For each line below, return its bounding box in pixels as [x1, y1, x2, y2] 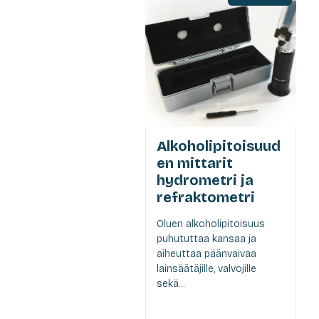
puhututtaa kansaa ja [157, 233, 256, 246]
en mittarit [157, 155, 233, 172]
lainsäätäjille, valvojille [157, 263, 256, 276]
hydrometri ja [157, 172, 253, 189]
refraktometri [157, 189, 255, 206]
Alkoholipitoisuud [157, 137, 281, 155]
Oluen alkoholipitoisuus [157, 218, 265, 231]
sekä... [157, 278, 184, 291]
